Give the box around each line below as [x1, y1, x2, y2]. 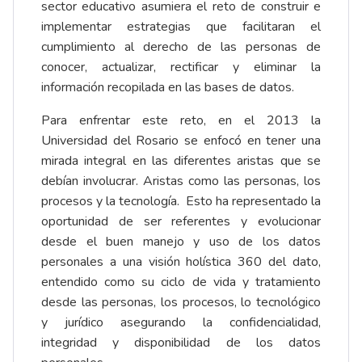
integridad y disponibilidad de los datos [41, 334, 321, 352]
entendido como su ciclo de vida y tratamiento [41, 273, 321, 292]
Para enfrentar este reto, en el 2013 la [41, 112, 321, 130]
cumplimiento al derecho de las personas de [41, 38, 321, 57]
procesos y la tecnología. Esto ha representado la [41, 192, 321, 211]
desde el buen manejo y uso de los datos [41, 233, 321, 251]
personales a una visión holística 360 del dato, [41, 253, 321, 271]
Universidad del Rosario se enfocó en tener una [41, 132, 321, 150]
